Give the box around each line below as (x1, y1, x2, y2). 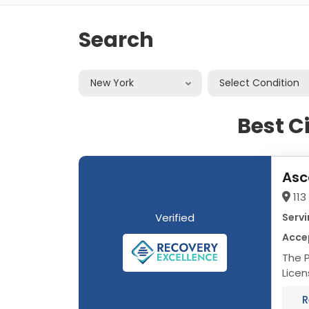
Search (79, 25, 154, 54)
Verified (155, 210, 195, 225)
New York (90, 75, 134, 90)
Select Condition (219, 75, 300, 90)
